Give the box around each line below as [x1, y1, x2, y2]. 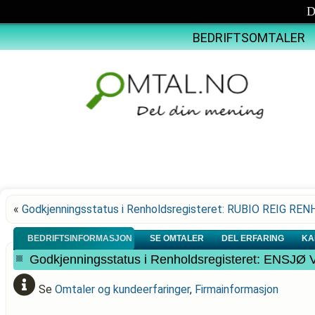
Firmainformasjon [195, 283, 278, 296]
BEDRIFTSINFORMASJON [27, 233, 134, 243]
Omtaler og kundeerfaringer [55, 283, 190, 296]
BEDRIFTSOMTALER [192, 30, 305, 45]
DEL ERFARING [221, 233, 286, 243]
